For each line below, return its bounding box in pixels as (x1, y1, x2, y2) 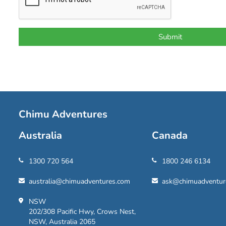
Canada (151, 129, 188, 142)
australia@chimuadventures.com (29, 177, 130, 186)
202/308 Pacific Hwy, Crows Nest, (29, 207, 136, 216)
